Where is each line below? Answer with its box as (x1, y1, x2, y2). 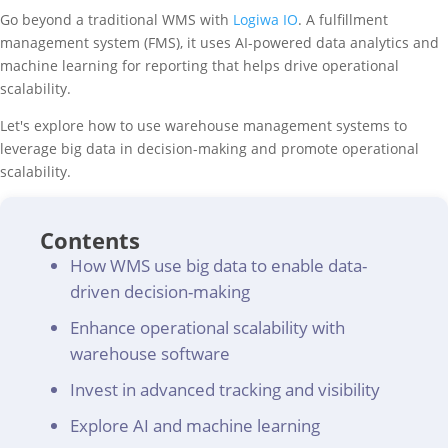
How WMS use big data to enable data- (70, 254, 367, 277)
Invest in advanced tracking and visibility (70, 378, 380, 401)
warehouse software (70, 342, 230, 365)
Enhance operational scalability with (70, 316, 345, 339)
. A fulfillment (298, 10, 388, 29)
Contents (40, 225, 140, 255)
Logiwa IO (233, 10, 298, 29)
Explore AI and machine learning (70, 414, 320, 437)
